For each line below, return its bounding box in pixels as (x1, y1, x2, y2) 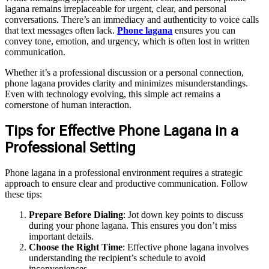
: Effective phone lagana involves (122, 242, 249, 253)
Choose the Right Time (29, 242, 122, 253)
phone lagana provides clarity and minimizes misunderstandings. (5, 77, 248, 88)
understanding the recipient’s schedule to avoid (29, 253, 205, 264)
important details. (29, 231, 94, 242)
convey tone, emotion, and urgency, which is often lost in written (5, 35, 250, 46)
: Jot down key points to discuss (123, 210, 243, 220)
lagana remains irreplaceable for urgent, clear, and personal (5, 3, 226, 14)
